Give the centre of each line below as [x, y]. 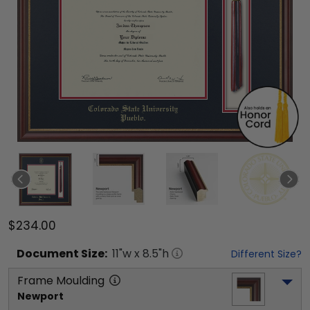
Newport [40, 296]
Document [48, 253]
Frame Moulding [61, 280]
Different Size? [266, 254]
